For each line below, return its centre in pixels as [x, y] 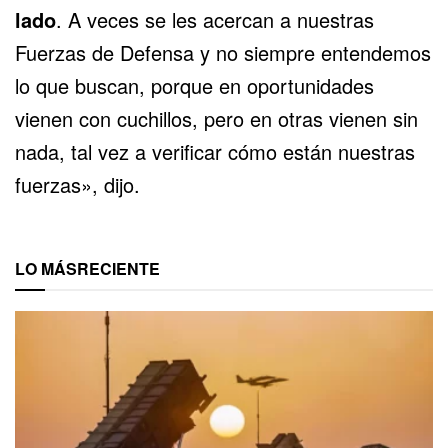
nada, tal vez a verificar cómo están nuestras [215, 152]
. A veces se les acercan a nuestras [215, 20]
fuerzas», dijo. [77, 185]
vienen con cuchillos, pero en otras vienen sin [216, 119]
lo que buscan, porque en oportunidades [194, 86]
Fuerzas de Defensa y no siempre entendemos [223, 53]
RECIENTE [118, 269]
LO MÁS [46, 269]
